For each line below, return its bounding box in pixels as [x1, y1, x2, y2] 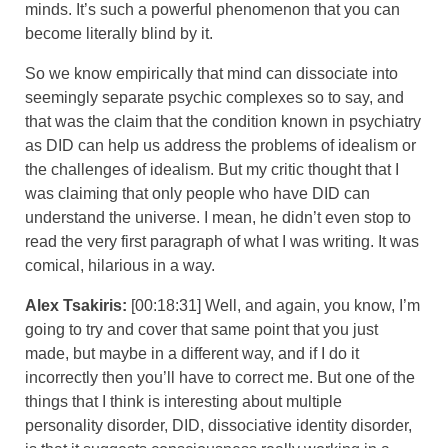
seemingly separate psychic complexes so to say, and [25, 88, 404, 106]
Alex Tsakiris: [25, 296, 131, 314]
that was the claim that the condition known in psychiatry [25, 112, 421, 130]
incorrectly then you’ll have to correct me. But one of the [25, 368, 415, 386]
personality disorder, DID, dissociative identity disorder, [25, 416, 412, 434]
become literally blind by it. [25, 24, 217, 42]
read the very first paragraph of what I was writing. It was [25, 232, 419, 250]
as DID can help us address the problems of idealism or [25, 136, 416, 154]
